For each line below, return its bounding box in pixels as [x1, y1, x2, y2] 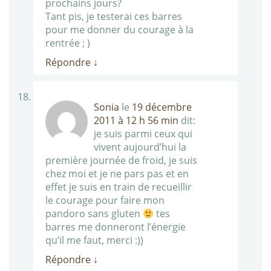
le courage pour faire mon [45, 194, 165, 207]
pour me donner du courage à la [45, 23, 194, 37]
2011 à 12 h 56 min [94, 114, 178, 128]
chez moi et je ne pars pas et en [45, 167, 189, 181]
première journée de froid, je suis [45, 154, 197, 168]
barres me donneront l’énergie [45, 220, 186, 234]
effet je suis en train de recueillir [45, 180, 192, 194]
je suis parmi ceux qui [94, 127, 192, 141]
